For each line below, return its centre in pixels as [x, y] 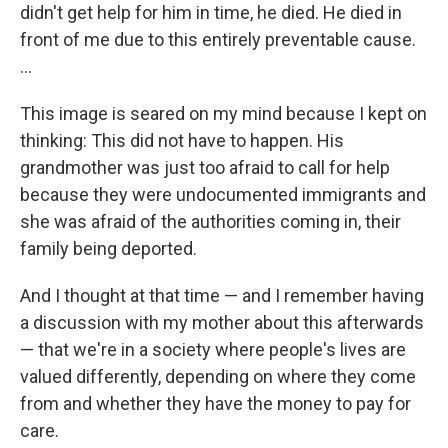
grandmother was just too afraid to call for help [205, 167]
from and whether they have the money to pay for [215, 403]
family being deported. [108, 248]
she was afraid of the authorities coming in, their [210, 221]
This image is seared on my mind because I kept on [223, 113]
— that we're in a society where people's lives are [213, 349]
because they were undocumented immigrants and [223, 194]
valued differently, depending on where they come [218, 376]
